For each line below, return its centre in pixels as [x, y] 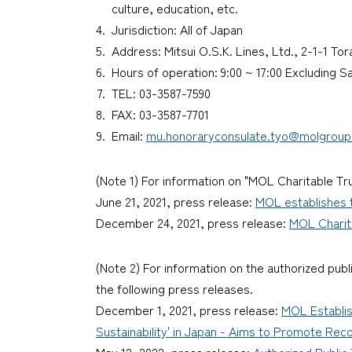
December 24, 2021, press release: [192, 222]
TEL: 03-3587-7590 [161, 92]
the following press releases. [174, 288]
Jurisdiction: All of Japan [177, 29]
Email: [129, 135]
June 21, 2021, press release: [176, 201]
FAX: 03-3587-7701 [160, 114]
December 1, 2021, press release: [189, 309]
